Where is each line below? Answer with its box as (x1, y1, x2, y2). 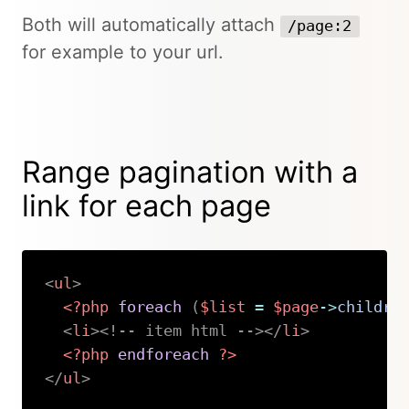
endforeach (117, 346, 209, 364)
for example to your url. (22, 41, 224, 63)
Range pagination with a (22, 153, 358, 190)
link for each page (22, 187, 271, 224)
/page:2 (288, 17, 352, 35)
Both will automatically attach (22, 14, 280, 36)
